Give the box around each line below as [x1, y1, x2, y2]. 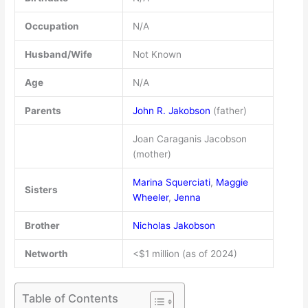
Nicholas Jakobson [132, 219, 215, 231]
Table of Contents [22, 291, 119, 305]
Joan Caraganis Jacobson [132, 133, 247, 144]
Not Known [132, 48, 181, 60]
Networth [24, 247, 68, 259]
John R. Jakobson [132, 104, 210, 116]
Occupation [24, 20, 79, 32]
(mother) [132, 148, 171, 159]
